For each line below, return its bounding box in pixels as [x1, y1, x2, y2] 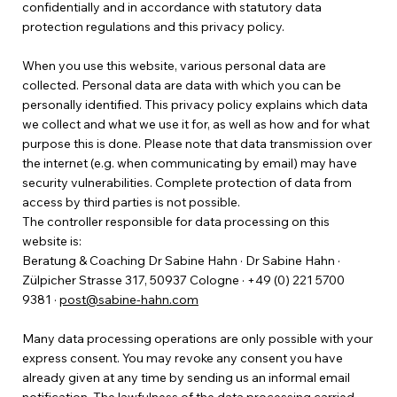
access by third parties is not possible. [21, 194, 240, 211]
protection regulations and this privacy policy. [21, 19, 284, 35]
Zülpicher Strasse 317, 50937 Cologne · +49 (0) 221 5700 [21, 272, 345, 289]
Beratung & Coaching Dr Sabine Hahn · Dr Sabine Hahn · [21, 253, 340, 269]
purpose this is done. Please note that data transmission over [21, 136, 372, 152]
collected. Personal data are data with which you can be [21, 77, 341, 94]
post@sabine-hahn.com [58, 292, 198, 308]
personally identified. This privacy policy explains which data [21, 97, 368, 113]
